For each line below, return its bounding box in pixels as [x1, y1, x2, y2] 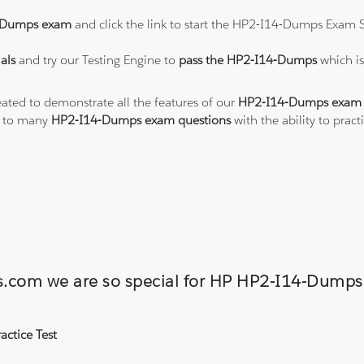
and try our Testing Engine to [15, 52, 180, 68]
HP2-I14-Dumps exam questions [51, 112, 232, 128]
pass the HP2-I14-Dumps [179, 52, 321, 68]
